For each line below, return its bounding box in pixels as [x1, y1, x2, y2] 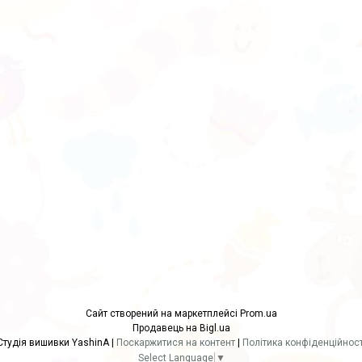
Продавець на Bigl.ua [132, 322, 230, 334]
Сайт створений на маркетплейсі [85, 308, 240, 319]
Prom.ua [239, 308, 277, 319]
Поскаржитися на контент [116, 337, 235, 348]
